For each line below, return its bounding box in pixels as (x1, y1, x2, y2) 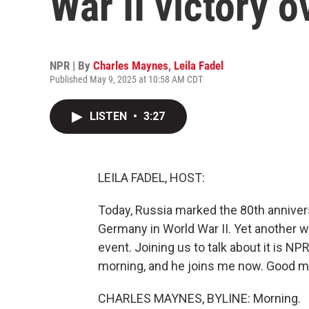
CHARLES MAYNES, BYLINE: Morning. (98, 291, 301, 306)
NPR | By (50, 59, 93, 72)
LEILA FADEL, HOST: (98, 170, 205, 185)
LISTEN (90, 110, 130, 123)
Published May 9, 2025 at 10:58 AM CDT (50, 74, 203, 85)
